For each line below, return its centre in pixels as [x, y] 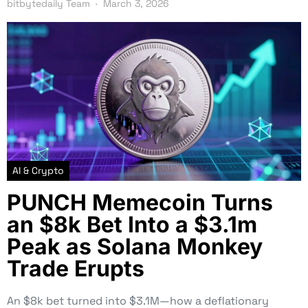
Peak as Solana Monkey [135, 246]
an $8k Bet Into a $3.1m [132, 224]
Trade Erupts [76, 268]
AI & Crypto [38, 170]
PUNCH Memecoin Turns [140, 202]
